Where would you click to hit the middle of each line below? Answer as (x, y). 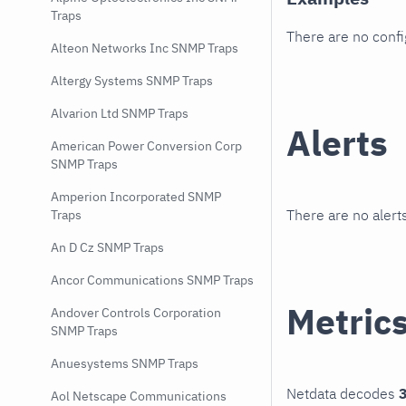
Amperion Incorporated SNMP (136, 197)
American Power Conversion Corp (146, 146)
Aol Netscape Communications (139, 396)
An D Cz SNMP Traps (107, 247)
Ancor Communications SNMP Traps (152, 280)
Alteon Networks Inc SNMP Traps (145, 48)
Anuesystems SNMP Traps (125, 363)
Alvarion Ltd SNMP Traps (120, 113)
